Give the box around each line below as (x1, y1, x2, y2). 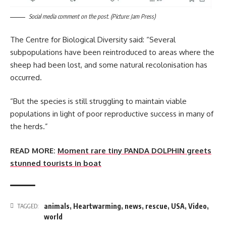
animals (44, 201, 70, 210)
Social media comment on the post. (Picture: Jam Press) (29, 13, 155, 21)
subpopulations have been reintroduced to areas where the (10, 47, 214, 57)
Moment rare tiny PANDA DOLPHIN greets (58, 145, 211, 155)
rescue (145, 201, 167, 210)
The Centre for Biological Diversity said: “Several (10, 34, 176, 44)
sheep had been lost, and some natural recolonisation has (10, 60, 207, 70)
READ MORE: (10, 145, 55, 155)
